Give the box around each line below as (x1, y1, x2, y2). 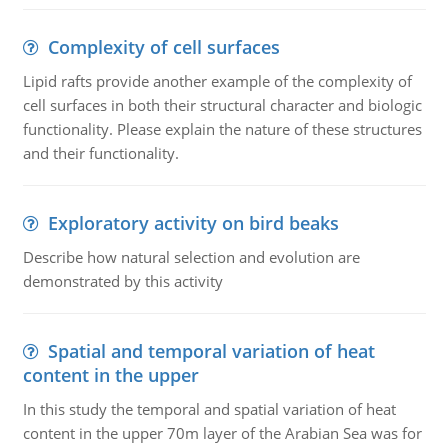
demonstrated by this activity (22, 271, 223, 291)
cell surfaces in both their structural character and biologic (22, 95, 422, 115)
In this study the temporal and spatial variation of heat (22, 399, 396, 419)
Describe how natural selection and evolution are (22, 247, 360, 267)
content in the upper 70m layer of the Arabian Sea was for (22, 423, 422, 443)
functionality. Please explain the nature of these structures (22, 119, 422, 139)
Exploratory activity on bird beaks (47, 211, 339, 235)
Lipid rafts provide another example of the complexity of (22, 71, 412, 91)
